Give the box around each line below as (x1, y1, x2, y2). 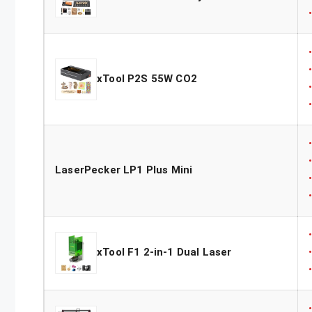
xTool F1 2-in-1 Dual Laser (97, 246, 232, 259)
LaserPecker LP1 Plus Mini (55, 163, 193, 176)
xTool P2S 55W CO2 (97, 72, 197, 86)
